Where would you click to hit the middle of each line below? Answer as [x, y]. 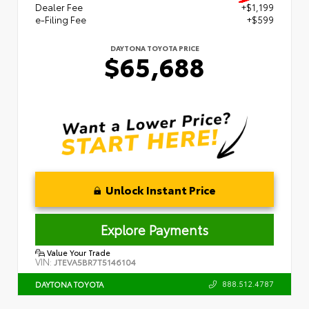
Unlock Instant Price [160, 189]
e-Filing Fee [61, 19]
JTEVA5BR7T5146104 [95, 261]
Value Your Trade [78, 252]
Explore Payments [154, 229]
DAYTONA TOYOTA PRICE [154, 48]
